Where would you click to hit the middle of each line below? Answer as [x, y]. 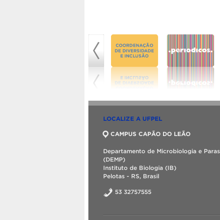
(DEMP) [114, 159]
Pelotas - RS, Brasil [131, 176]
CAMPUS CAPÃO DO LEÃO [151, 134]
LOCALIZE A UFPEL [133, 118]
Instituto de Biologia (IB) [140, 167]
